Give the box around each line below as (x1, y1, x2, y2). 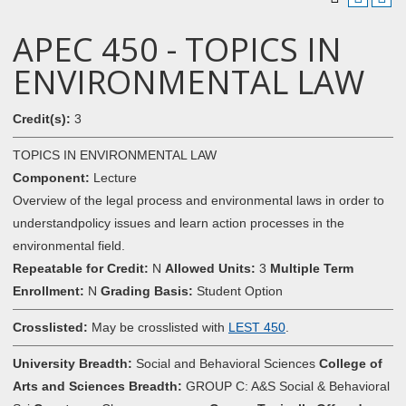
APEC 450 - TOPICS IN (13, 27, 342, 72)
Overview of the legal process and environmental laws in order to (13, 193, 384, 208)
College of (319, 356, 382, 371)
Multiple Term (270, 261, 353, 275)
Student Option (193, 284, 283, 298)
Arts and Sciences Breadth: (13, 379, 182, 393)
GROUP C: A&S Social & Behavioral (182, 379, 390, 393)
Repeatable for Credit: (13, 261, 149, 275)
